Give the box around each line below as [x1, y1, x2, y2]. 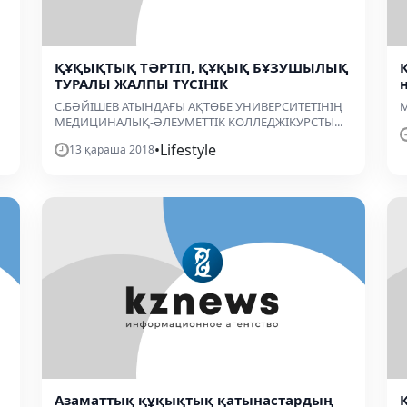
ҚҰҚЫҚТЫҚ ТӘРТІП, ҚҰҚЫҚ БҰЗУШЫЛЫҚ [55, 57, 348, 76]
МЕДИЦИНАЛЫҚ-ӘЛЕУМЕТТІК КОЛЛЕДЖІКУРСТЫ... [55, 113, 342, 130]
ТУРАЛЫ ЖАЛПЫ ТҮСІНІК [55, 74, 228, 93]
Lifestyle [160, 139, 216, 160]
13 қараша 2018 [69, 141, 154, 157]
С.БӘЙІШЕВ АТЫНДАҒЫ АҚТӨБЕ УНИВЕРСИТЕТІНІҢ [55, 97, 342, 114]
